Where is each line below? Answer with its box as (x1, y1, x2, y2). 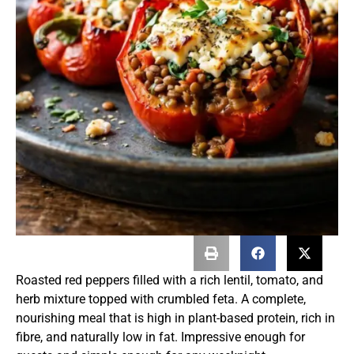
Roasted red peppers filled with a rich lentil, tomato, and (16, 273, 323, 288)
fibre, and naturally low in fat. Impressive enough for (16, 330, 305, 345)
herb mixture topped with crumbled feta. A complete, (16, 292, 306, 307)
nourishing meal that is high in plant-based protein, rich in (16, 311, 335, 326)
